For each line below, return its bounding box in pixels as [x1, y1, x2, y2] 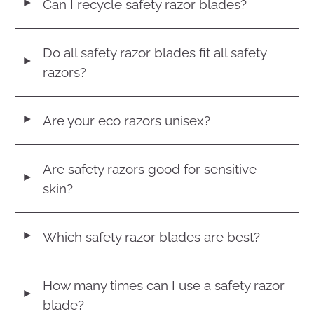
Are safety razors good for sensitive [43, 161, 257, 177]
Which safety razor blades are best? [43, 228, 261, 245]
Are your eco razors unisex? [43, 112, 211, 128]
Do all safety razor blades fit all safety [43, 44, 267, 60]
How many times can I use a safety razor [43, 277, 285, 293]
